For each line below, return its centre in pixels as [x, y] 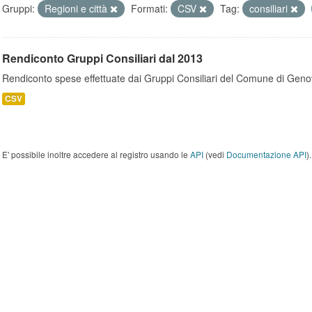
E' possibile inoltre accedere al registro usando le [96, 154]
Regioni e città [77, 8]
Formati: [149, 8]
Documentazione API [266, 154]
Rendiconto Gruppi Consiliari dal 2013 [102, 58]
